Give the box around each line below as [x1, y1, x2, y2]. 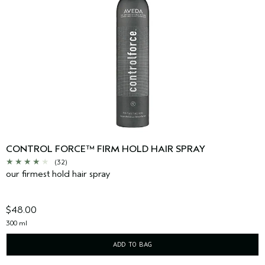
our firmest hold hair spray [6, 168, 111, 179]
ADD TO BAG [113, 240, 152, 248]
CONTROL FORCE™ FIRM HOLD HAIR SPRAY [6, 143, 205, 154]
